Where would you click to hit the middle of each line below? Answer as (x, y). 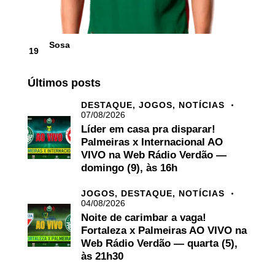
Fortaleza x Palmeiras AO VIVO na (164, 230)
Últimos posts (64, 83)
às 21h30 (102, 256)
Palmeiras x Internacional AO (152, 142)
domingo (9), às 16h (129, 168)
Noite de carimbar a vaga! (144, 217)
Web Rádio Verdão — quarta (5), (159, 243)
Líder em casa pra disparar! (148, 130)
